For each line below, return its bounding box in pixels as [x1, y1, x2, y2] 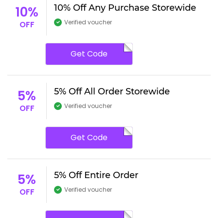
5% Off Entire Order [54, 169, 138, 181]
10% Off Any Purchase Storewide [54, 2, 196, 13]
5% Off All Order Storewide [54, 86, 170, 97]
